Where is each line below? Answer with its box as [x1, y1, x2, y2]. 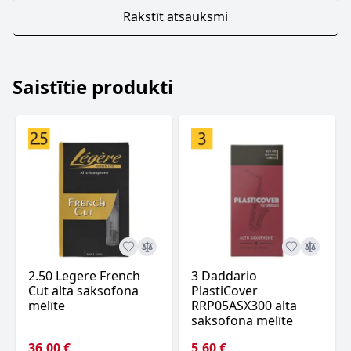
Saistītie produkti [13, 74, 173, 100]
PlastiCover [191, 282, 258, 299]
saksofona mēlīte [191, 312, 293, 329]
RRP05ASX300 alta [191, 297, 297, 314]
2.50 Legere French [28, 267, 140, 284]
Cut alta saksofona [28, 282, 139, 299]
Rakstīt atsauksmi [123, 8, 228, 25]
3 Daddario [191, 267, 257, 284]
